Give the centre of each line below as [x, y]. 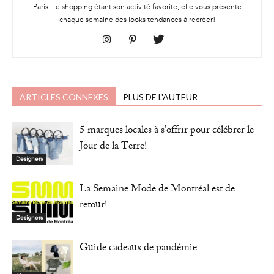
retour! [93, 206]
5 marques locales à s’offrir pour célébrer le [167, 131]
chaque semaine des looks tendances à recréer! [137, 20]
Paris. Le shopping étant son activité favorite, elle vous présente [137, 7]
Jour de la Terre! [113, 147]
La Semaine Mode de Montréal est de [157, 190]
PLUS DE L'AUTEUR [160, 97]
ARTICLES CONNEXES [64, 97]
